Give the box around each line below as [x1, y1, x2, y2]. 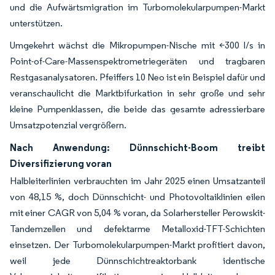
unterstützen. [10, 17, 63, 29]
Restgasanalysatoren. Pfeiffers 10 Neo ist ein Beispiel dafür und [10, 71, 265, 83]
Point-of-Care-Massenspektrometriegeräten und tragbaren [10, 55, 265, 67]
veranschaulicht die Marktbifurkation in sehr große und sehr [10, 87, 265, 99]
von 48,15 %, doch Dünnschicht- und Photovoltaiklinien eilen [10, 190, 265, 203]
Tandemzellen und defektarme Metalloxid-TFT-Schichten [10, 222, 265, 234]
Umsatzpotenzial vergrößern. [10, 118, 126, 131]
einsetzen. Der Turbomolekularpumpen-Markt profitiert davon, [10, 238, 265, 250]
